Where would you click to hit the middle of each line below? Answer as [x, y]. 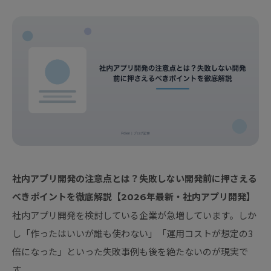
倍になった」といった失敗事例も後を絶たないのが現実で [130, 252]
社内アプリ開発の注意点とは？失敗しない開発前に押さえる [135, 179]
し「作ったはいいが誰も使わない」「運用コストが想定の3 [132, 233]
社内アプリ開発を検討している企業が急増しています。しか [134, 215]
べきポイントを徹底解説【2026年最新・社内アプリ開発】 [134, 197]
